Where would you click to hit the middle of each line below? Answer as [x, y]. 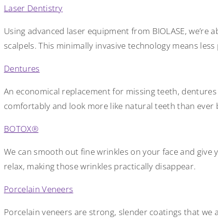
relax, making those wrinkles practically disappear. [100, 166]
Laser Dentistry [33, 8]
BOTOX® [21, 128]
